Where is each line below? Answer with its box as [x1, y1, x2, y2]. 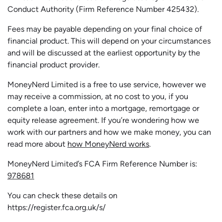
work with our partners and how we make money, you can [7, 127, 211, 137]
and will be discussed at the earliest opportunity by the [7, 48, 200, 58]
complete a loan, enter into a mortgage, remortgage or [7, 104, 199, 113]
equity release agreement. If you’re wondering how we [7, 115, 199, 125]
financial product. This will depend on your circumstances [7, 36, 211, 46]
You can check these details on [7, 191, 117, 201]
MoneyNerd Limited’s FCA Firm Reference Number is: [7, 159, 197, 169]
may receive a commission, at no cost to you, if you [7, 92, 188, 102]
